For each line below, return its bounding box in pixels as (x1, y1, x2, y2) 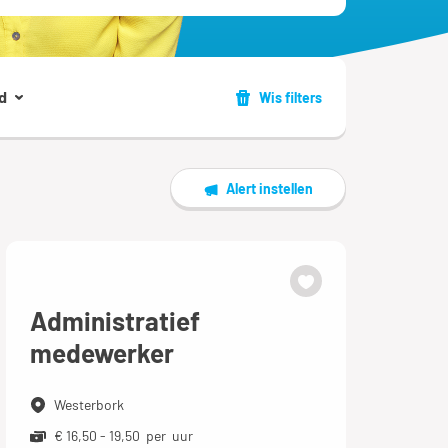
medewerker (29, 337, 174, 368)
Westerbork (53, 396, 124, 413)
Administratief (29, 305, 200, 336)
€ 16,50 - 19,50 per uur (53, 427, 193, 444)
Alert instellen (226, 180, 313, 197)
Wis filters (259, 89, 322, 106)
